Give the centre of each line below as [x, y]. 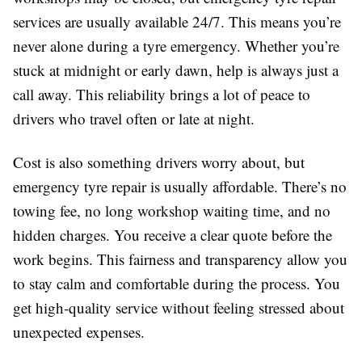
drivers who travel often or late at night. [134, 119]
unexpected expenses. [79, 332]
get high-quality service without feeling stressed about [179, 308]
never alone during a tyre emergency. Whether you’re [176, 46]
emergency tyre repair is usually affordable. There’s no [180, 187]
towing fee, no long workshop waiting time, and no [172, 211]
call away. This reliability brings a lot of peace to [162, 95]
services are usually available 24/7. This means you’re [177, 22]
